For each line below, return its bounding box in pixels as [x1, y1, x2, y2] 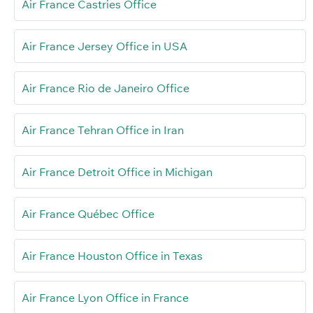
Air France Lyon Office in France [22, 291, 189, 305]
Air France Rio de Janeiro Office [22, 81, 189, 96]
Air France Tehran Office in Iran [22, 123, 184, 138]
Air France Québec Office [22, 207, 154, 221]
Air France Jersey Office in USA [22, 39, 187, 54]
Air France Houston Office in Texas [22, 249, 203, 263]
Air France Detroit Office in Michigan [22, 165, 212, 180]
